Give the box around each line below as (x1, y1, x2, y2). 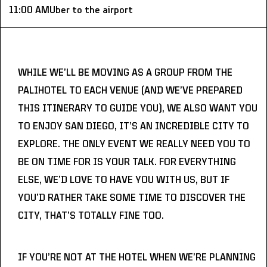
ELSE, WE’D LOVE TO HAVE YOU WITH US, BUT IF (18, 175, 229, 185)
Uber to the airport (49, 5, 133, 15)
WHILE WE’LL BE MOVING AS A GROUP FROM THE (18, 67, 232, 78)
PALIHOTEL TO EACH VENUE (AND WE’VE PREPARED (18, 85, 243, 96)
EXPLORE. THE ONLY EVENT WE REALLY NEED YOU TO (18, 139, 250, 150)
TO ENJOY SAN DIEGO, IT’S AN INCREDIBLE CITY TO (18, 121, 249, 132)
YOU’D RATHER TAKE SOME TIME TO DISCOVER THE (18, 193, 246, 203)
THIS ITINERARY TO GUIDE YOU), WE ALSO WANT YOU (18, 103, 257, 114)
